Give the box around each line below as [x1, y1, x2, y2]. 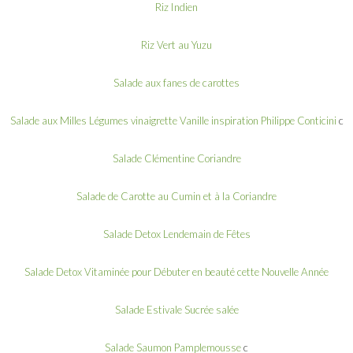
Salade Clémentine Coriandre [112, 151, 241, 165]
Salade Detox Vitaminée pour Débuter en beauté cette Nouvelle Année [24, 265, 329, 278]
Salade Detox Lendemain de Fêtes [102, 227, 251, 240]
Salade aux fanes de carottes [113, 76, 240, 89]
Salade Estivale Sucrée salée [114, 303, 239, 316]
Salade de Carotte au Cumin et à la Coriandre [76, 189, 277, 203]
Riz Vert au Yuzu [141, 38, 212, 51]
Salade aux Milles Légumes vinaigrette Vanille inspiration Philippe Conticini [9, 113, 336, 127]
